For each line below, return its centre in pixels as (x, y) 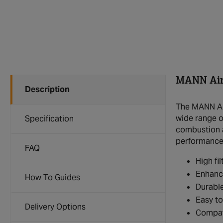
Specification (49, 119)
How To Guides (53, 177)
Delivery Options (55, 207)
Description (47, 89)
